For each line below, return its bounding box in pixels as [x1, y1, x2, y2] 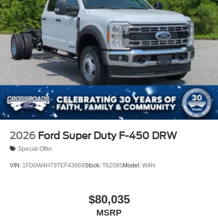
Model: [123, 162, 142, 169]
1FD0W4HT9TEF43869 [22, 162, 85, 169]
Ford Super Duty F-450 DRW [38, 130, 177, 142]
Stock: [85, 162, 102, 169]
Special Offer [18, 145, 52, 153]
